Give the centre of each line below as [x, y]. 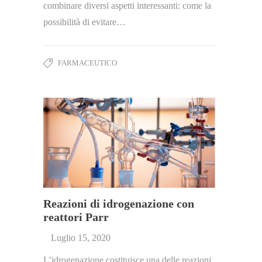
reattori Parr [76, 217]
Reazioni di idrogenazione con [119, 203]
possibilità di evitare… [85, 22]
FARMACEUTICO [87, 63]
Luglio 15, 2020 [81, 237]
